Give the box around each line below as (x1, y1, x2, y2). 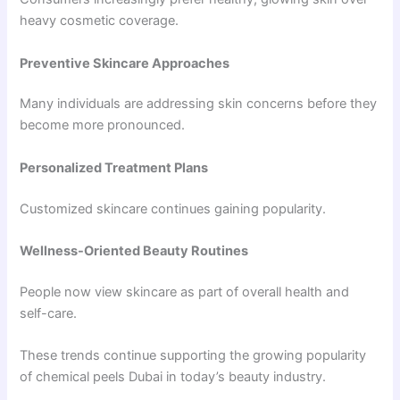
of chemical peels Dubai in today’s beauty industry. (20, 369, 327, 386)
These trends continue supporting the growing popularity (20, 347, 367, 364)
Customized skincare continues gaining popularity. (20, 200, 327, 217)
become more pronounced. (20, 117, 186, 134)
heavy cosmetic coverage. (20, 12, 179, 29)
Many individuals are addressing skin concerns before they (20, 96, 378, 112)
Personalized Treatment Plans (20, 159, 209, 176)
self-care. (20, 304, 78, 321)
